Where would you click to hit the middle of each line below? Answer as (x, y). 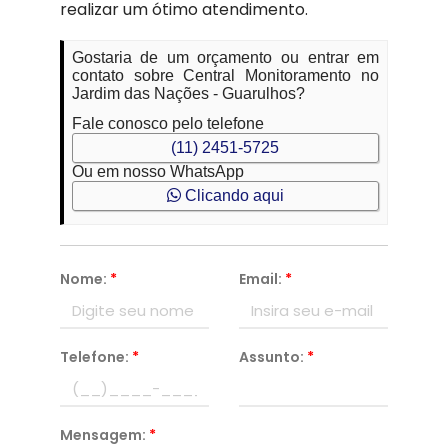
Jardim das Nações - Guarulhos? (188, 93)
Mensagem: (104, 434)
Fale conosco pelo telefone (167, 123)
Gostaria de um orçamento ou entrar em (225, 57)
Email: (261, 278)
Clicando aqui (232, 195)
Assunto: (272, 356)
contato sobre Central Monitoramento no (225, 75)
